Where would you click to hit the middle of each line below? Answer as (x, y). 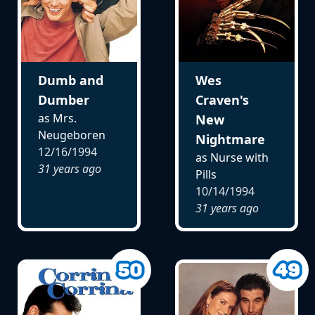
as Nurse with (232, 157)
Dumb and (70, 80)
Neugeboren (71, 135)
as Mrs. (57, 118)
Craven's (222, 99)
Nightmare (230, 139)
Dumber (63, 99)
